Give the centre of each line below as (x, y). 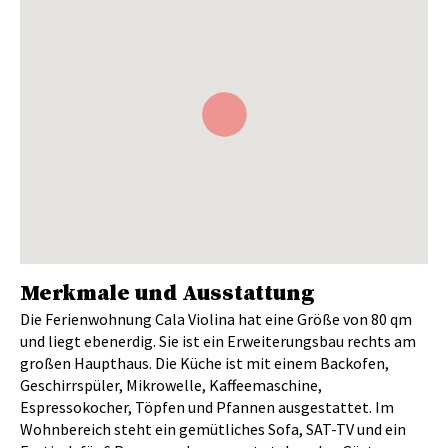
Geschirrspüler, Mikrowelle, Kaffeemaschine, (171, 385)
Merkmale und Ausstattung (167, 294)
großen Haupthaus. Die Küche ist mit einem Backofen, (204, 363)
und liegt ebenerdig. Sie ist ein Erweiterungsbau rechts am (218, 341)
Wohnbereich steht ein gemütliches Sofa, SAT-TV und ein (213, 429)
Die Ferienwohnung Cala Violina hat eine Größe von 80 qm (216, 319)
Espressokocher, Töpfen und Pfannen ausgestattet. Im (207, 407)
